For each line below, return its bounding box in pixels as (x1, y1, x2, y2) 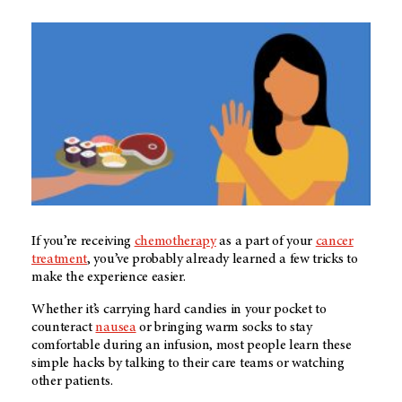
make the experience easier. (31, 269, 189, 284)
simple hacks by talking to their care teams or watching (31, 355, 345, 371)
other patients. (31, 373, 116, 389)
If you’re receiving (31, 233, 135, 249)
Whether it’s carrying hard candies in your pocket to (31, 301, 327, 317)
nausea (95, 319, 136, 335)
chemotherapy (134, 233, 216, 249)
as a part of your (215, 233, 316, 249)
